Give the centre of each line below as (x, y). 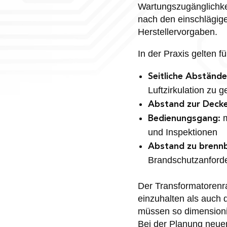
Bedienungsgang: (184, 118)
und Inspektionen (182, 132)
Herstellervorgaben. (178, 32)
